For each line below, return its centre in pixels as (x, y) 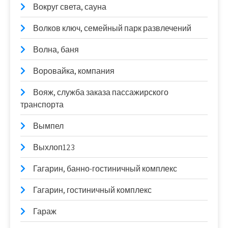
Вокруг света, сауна (70, 7)
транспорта (42, 105)
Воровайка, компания (74, 71)
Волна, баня (56, 50)
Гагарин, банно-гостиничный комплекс (105, 169)
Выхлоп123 (54, 147)
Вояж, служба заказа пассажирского (101, 92)
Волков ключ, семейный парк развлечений (112, 28)
